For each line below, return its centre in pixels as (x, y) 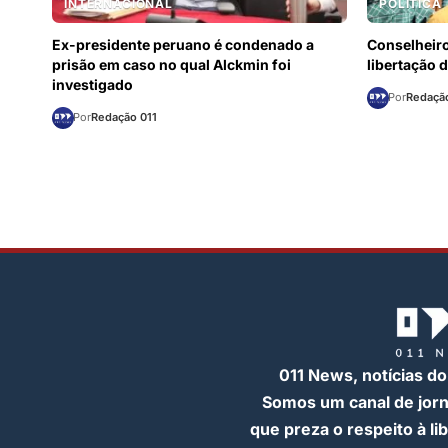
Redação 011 (123, 117)
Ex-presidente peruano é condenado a (183, 44)
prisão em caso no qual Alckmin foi (171, 64)
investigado (92, 84)
